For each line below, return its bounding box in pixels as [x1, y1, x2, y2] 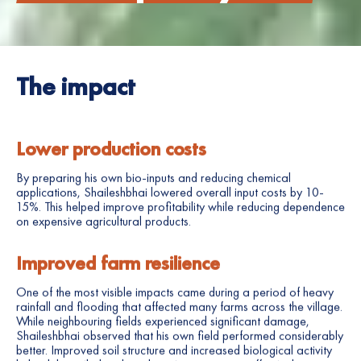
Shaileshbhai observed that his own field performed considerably [16, 327, 343, 345]
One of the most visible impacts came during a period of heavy [16, 284, 334, 301]
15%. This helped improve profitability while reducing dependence [16, 198, 345, 216]
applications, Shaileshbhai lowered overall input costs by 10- [16, 184, 324, 201]
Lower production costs [16, 136, 206, 162]
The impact [16, 70, 135, 104]
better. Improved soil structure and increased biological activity [16, 342, 332, 359]
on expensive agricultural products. [16, 213, 191, 230]
